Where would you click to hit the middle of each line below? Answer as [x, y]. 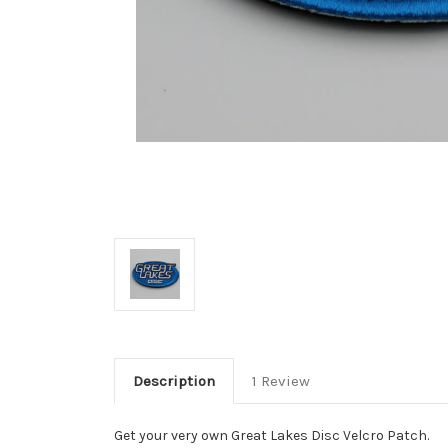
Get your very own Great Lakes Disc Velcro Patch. [271, 435]
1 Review [280, 380]
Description [173, 380]
